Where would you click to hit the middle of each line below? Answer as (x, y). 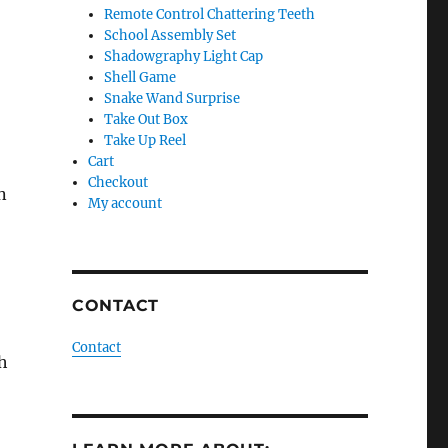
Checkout (118, 182)
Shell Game (140, 77)
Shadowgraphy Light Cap (184, 56)
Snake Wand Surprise (172, 98)
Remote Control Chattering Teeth (210, 14)
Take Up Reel (145, 140)
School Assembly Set (170, 35)
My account (125, 203)
